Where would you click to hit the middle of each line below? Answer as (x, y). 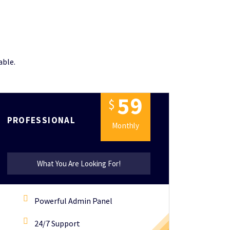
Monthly (126, 125)
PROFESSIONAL (41, 120)
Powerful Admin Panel (73, 201)
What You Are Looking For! (79, 164)
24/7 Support (57, 223)
